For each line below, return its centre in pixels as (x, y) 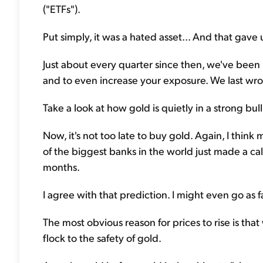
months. (61, 166)
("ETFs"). (62, 9)
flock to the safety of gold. (102, 237)
